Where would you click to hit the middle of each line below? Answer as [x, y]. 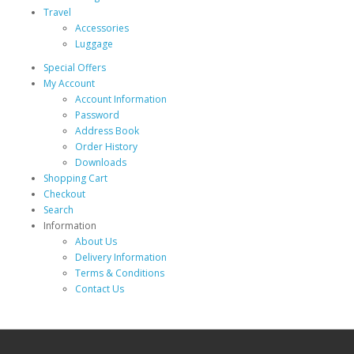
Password [97, 115]
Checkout [64, 194]
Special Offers [75, 68]
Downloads [101, 162]
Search [58, 210]
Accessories [102, 28]
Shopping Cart [75, 178]
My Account [69, 83]
